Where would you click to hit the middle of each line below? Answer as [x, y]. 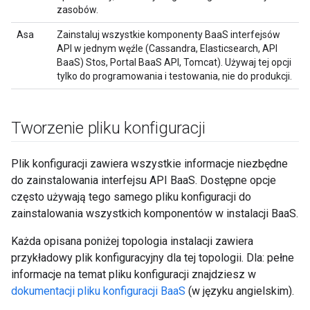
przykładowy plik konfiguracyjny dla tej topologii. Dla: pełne [153, 258]
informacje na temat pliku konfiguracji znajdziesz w [134, 274]
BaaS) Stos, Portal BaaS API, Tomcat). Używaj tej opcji [174, 62]
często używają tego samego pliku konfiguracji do [131, 197]
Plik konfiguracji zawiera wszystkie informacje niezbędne [149, 164]
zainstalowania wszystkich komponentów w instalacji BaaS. [155, 213]
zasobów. [77, 10]
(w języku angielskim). [240, 291]
